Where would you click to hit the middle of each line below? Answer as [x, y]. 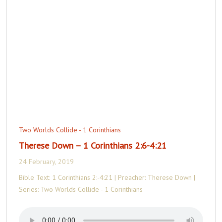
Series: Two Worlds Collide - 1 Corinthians [81, 189]
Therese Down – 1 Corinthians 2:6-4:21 [93, 145]
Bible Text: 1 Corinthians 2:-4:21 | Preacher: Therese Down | [107, 177]
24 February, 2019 [47, 161]
